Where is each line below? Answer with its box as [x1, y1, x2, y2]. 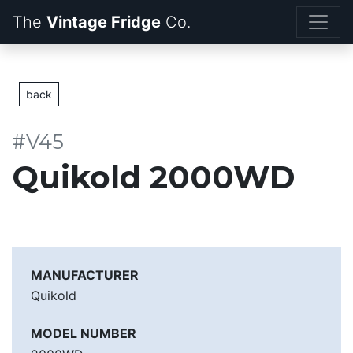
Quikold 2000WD [12, 158, 295, 196]
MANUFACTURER [31, 267, 139, 283]
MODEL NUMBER [31, 325, 136, 342]
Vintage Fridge [46, 13, 161, 32]
